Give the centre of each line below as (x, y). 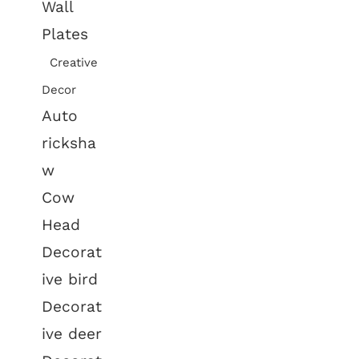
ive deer (72, 334)
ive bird (70, 279)
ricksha (69, 143)
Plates (65, 34)
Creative (74, 63)
